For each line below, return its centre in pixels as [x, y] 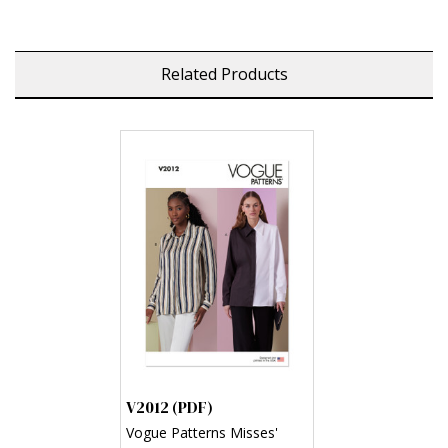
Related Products [224, 74]
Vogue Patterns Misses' [201, 432]
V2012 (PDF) [169, 406]
